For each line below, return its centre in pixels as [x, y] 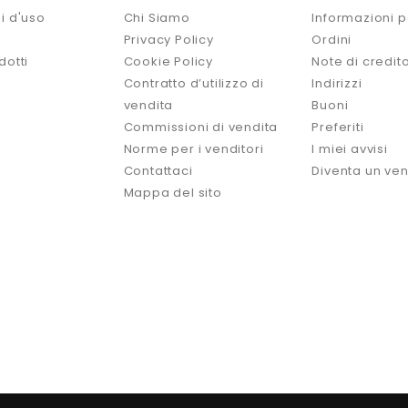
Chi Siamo [157, 18]
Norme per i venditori [194, 149]
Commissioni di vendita [201, 127]
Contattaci [158, 171]
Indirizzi [337, 84]
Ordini [332, 40]
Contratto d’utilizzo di [194, 84]
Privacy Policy [168, 40]
